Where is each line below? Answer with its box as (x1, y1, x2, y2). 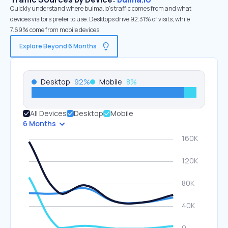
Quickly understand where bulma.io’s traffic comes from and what (10, 4, 191, 13)
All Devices (30, 108, 67, 118)
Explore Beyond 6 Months (19, 42, 97, 50)
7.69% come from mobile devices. (10, 25, 101, 34)
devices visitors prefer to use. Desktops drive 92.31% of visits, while (10, 15, 190, 23)
